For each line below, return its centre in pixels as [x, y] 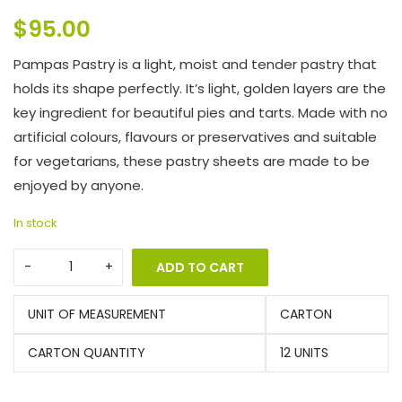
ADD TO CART [200, 267]
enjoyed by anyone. [79, 185]
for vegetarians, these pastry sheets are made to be [192, 161]
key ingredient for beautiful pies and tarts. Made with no [201, 112]
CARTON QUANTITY [87, 352]
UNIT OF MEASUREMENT [97, 314]
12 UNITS [304, 352]
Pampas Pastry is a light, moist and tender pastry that [195, 64]
